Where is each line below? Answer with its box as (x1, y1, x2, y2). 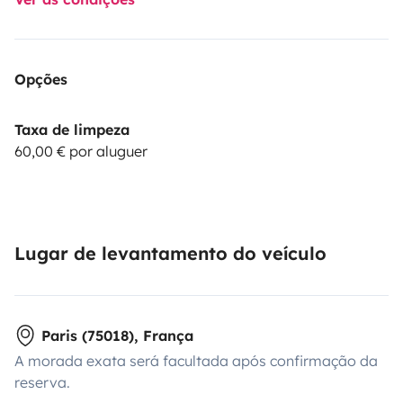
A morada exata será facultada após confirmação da (14, 351, 378, 370)
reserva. (14, 372, 70, 391)
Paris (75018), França (41, 326, 193, 345)
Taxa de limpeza (14, 120, 130, 139)
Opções (14, 69, 67, 88)
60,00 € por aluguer (14, 141, 148, 160)
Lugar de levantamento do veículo (14, 241, 327, 264)
